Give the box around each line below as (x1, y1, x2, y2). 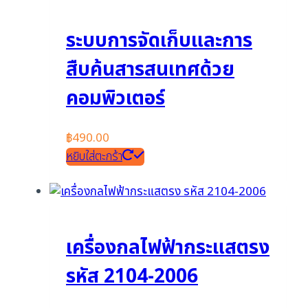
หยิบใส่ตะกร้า (66, 148, 122, 166)
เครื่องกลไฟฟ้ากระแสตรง (66, 233, 269, 263)
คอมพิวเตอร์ (66, 83, 165, 113)
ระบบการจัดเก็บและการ (66, 25, 252, 56)
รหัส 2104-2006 (66, 262, 198, 292)
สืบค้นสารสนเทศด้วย (66, 54, 234, 85)
